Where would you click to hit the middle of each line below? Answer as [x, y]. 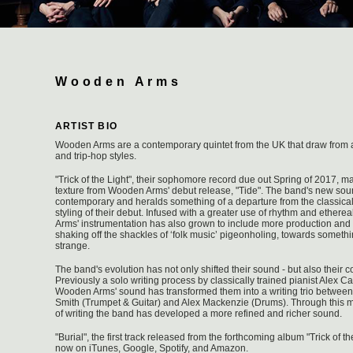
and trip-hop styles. [96, 156]
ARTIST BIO [86, 126]
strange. [72, 246]
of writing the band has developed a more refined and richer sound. [199, 314]
